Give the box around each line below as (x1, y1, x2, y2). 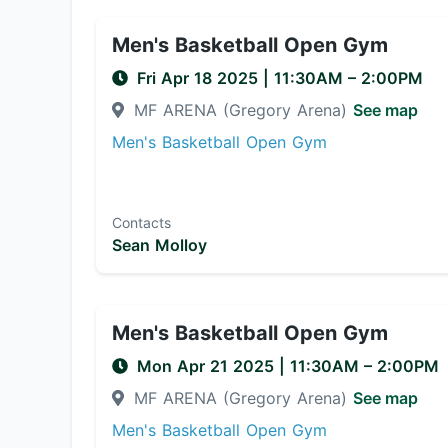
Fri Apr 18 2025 (137, 68, 263, 88)
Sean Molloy (112, 235, 207, 255)
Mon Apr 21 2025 (137, 356, 279, 376)
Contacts (112, 214, 171, 231)
